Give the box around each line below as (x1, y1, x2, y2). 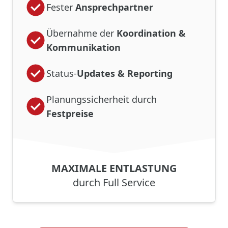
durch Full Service (73, 176, 155, 189)
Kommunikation (46, 41, 121, 53)
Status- (46, 67, 77, 79)
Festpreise (46, 107, 94, 120)
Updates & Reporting (77, 67, 173, 79)
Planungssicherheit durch (46, 93, 157, 105)
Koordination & (117, 26, 186, 39)
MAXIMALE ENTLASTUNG (51, 161, 177, 175)
